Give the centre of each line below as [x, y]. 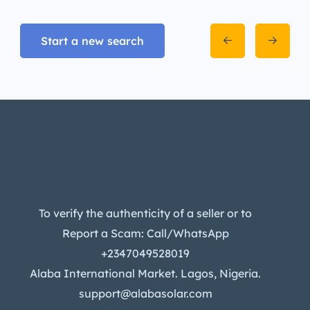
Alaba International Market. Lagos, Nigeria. [145, 273]
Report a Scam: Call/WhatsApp [145, 233]
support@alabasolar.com [145, 293]
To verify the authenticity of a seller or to [145, 213]
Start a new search [92, 40]
